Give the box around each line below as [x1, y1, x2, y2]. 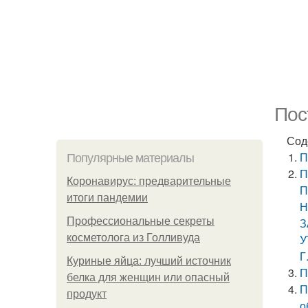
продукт [67, 288, 107, 300]
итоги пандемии [67, 192, 148, 203]
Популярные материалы [67, 151, 194, 165]
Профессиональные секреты [67, 215, 214, 227]
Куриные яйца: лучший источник [67, 255, 231, 267]
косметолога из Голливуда [67, 232, 200, 243]
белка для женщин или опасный [67, 272, 230, 283]
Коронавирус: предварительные [67, 175, 231, 187]
